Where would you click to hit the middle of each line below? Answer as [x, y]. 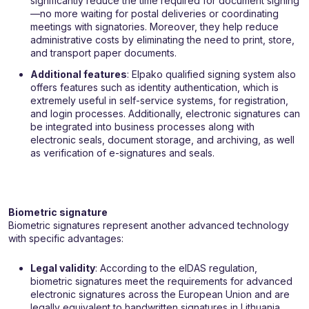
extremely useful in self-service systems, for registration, [159, 101]
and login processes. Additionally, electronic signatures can [165, 114]
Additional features [79, 74]
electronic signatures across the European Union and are [160, 295]
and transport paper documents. [103, 53]
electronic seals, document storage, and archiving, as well [162, 140]
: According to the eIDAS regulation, [176, 268]
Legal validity [63, 268]
